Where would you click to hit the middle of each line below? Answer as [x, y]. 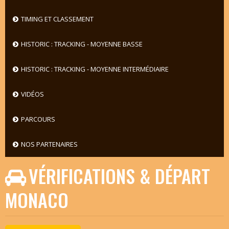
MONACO [37, 200]
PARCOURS [38, 119]
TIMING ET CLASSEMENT [57, 19]
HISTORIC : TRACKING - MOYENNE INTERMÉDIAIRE [95, 69]
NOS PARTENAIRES [49, 144]
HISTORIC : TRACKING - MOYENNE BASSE [82, 44]
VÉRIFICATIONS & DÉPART [119, 176]
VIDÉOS [32, 94]
